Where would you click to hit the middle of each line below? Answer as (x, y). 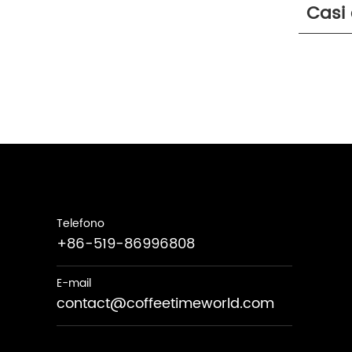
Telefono (81, 224)
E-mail (74, 283)
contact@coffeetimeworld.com (165, 304)
